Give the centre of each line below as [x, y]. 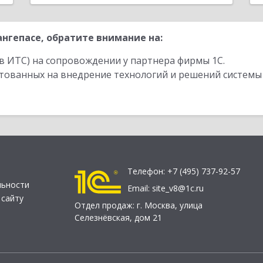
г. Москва [156, 205]
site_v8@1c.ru [178, 188]
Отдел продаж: [106, 205]
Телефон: [147, 171]
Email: [140, 188]
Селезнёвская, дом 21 [118, 218]
